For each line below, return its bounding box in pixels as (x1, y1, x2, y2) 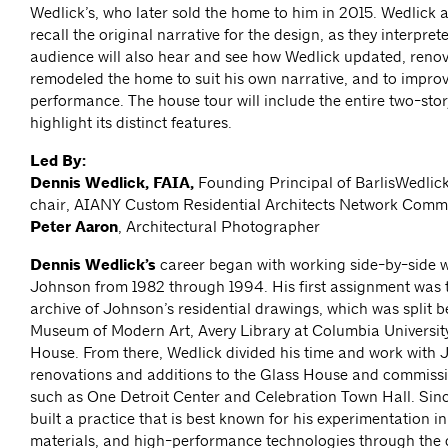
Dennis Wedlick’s (30, 255, 156, 276)
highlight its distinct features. (30, 113, 232, 133)
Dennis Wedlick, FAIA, (30, 173, 194, 194)
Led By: (30, 151, 90, 172)
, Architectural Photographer (118, 217, 320, 237)
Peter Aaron (30, 217, 118, 238)
